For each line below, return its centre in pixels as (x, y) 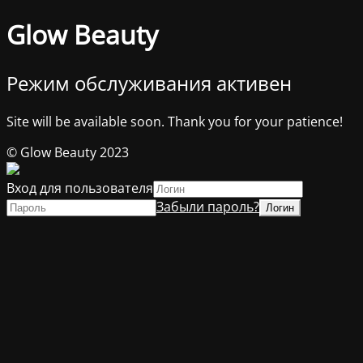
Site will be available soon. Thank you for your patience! (175, 121)
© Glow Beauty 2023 (68, 152)
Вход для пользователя (80, 188)
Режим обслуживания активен (149, 83)
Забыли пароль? (208, 206)
